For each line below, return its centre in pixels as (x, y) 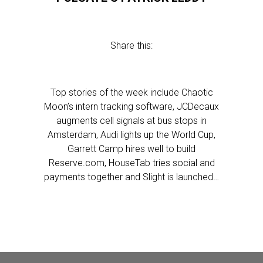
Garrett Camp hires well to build (131, 149)
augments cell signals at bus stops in (131, 121)
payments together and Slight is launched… (131, 177)
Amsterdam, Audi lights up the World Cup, (131, 135)
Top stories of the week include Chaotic (131, 92)
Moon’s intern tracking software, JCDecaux (131, 107)
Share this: (131, 45)
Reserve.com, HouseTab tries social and (131, 163)
